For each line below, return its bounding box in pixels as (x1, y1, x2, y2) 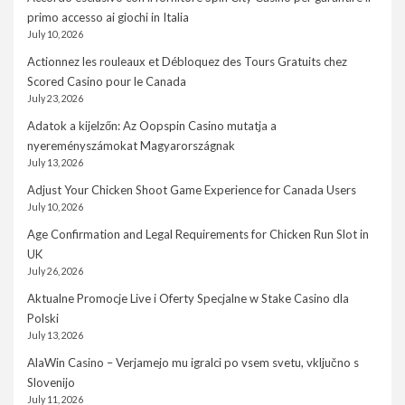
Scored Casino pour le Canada (27, 74, 186, 89)
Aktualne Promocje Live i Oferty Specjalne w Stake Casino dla (27, 291, 349, 306)
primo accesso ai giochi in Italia (27, 10, 189, 25)
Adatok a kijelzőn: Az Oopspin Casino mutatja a (27, 118, 277, 134)
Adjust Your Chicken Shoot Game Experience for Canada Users (27, 183, 356, 198)
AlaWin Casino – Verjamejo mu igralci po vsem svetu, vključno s (27, 355, 359, 371)
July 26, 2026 (27, 266, 83, 278)
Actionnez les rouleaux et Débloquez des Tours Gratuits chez (27, 54, 347, 70)
